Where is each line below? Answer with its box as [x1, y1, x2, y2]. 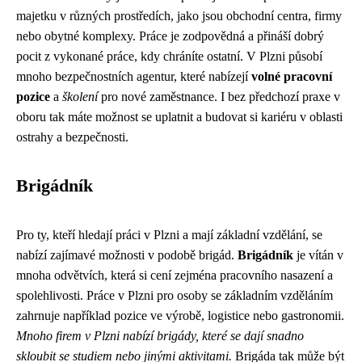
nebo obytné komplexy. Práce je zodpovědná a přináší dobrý [16, 29, 324, 43]
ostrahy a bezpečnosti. [16, 130, 128, 144]
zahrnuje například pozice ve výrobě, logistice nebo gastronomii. [16, 309, 344, 322]
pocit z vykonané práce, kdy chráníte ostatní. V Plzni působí [16, 49, 322, 63]
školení [62, 90, 98, 103]
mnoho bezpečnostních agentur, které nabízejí [16, 69, 251, 83]
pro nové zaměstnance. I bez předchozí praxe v [98, 90, 340, 103]
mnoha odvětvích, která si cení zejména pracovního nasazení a [16, 268, 333, 282]
